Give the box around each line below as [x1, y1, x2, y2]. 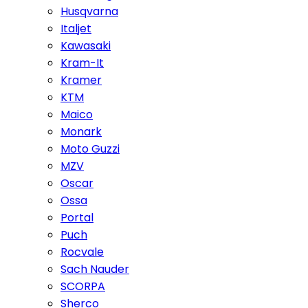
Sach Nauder [60, 261, 129, 277]
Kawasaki [60, 38, 111, 54]
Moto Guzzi [60, 141, 120, 157]
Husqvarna [60, 3, 118, 19]
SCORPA [60, 278, 105, 294]
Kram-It [60, 55, 104, 71]
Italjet [60, 21, 91, 36]
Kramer [60, 72, 102, 88]
